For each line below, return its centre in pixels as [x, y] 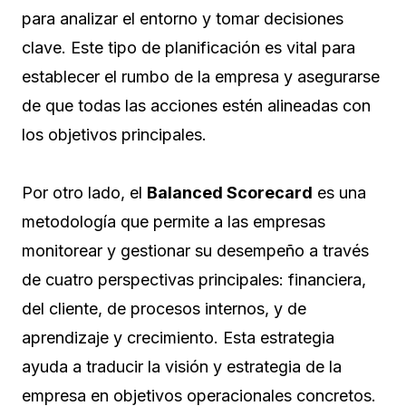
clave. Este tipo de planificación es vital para [188, 47]
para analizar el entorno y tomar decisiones [183, 18]
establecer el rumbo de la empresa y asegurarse [201, 76]
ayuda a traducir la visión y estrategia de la [182, 366]
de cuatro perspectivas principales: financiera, [194, 279]
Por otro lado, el [84, 192]
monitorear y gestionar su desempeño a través [195, 250]
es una [339, 192]
